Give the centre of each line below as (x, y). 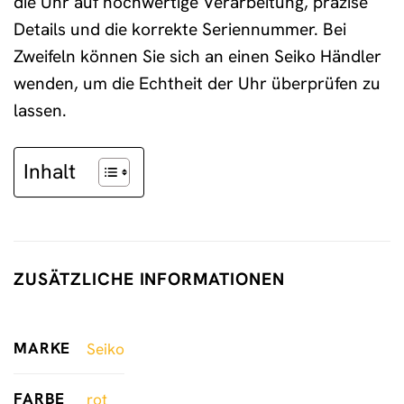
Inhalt (50, 172)
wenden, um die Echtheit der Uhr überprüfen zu (197, 84)
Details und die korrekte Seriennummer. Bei (180, 30)
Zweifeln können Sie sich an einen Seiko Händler (197, 57)
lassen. (40, 111)
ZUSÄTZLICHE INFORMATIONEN (149, 279)
